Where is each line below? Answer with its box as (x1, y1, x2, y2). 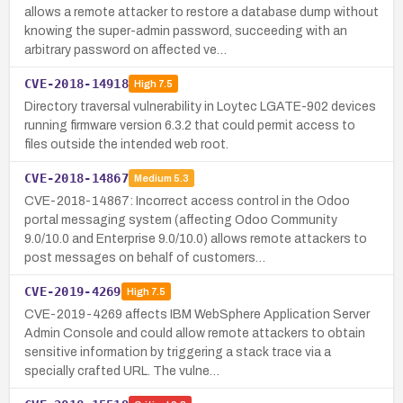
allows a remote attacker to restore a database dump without (24, 4, 379, 19)
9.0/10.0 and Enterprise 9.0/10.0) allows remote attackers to (24, 231, 367, 246)
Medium (133, 173, 172, 184)
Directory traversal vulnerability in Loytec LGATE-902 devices (24, 99, 376, 113)
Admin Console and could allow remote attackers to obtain (24, 326, 365, 340)
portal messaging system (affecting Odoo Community (24, 212, 337, 227)
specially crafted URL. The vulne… (24, 363, 219, 378)
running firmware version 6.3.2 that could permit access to (24, 118, 355, 132)
